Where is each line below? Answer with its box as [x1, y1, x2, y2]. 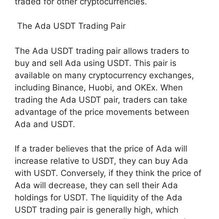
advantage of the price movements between [15, 107, 189, 117]
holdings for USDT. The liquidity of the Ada [15, 193, 182, 202]
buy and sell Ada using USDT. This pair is [15, 58, 176, 68]
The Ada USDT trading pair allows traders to [15, 45, 189, 56]
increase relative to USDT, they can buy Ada [15, 156, 188, 166]
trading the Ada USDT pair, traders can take [15, 94, 187, 105]
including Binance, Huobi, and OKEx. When [15, 82, 183, 92]
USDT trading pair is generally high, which [15, 205, 178, 215]
